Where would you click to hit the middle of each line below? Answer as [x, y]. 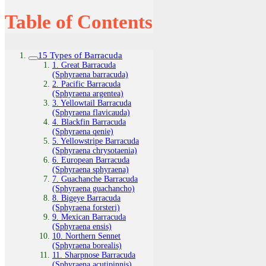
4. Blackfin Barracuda [89, 122]
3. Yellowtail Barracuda [92, 103]
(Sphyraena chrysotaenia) [95, 150]
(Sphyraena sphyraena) [91, 169]
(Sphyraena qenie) [83, 131]
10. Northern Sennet [86, 236]
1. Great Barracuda [84, 65]
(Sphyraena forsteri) [86, 207]
